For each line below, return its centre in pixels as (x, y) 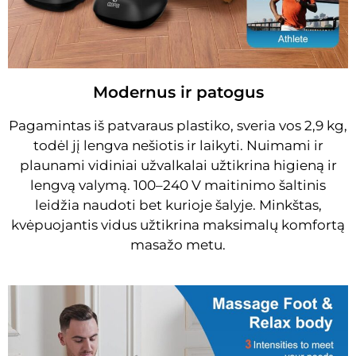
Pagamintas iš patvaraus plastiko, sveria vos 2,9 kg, (178, 125)
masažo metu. (178, 244)
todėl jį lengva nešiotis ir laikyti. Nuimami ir (178, 145)
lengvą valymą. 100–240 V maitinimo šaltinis (178, 185)
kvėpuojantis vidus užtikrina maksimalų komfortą (178, 224)
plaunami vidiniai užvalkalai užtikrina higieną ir (178, 165)
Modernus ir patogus (178, 92)
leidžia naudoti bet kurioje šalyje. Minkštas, (178, 205)
